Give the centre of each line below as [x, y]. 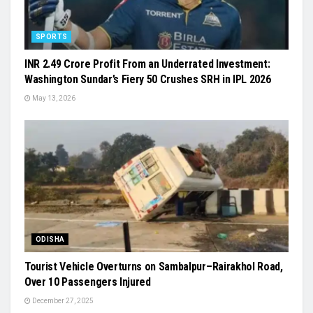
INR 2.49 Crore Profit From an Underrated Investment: [147, 64]
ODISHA [50, 239]
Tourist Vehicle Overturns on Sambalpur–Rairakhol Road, [154, 266]
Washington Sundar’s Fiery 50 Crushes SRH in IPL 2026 [148, 79]
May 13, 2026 [53, 98]
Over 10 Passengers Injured [88, 282]
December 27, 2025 [62, 300]
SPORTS [52, 36]
